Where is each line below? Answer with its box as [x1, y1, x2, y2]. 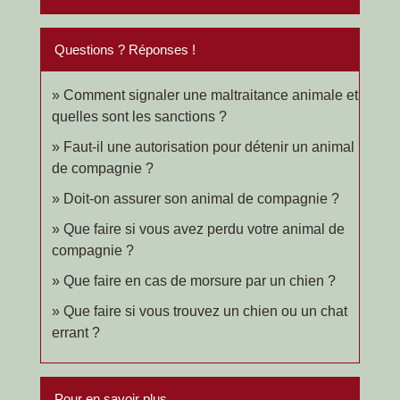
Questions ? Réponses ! [54, 41, 196, 57]
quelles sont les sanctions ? [52, 108, 227, 124]
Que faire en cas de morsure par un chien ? [63, 272, 336, 288]
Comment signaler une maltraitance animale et [63, 87, 358, 103]
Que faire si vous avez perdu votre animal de [63, 221, 345, 237]
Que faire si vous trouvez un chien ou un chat [63, 303, 347, 319]
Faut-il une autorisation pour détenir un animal [63, 138, 354, 154]
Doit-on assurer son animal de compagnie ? [63, 190, 339, 206]
